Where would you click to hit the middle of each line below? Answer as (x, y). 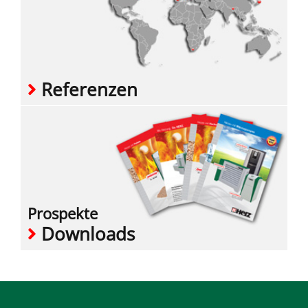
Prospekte (63, 213)
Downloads (86, 234)
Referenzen (87, 89)
